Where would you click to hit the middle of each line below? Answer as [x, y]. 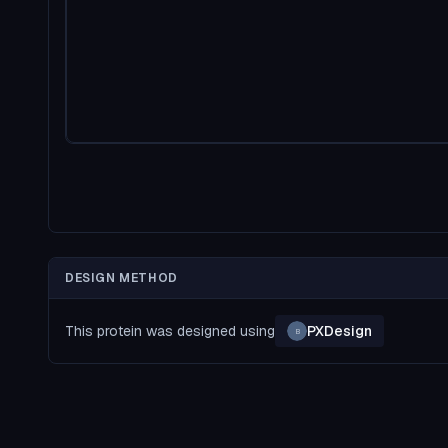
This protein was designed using [170, 331]
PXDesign [339, 331]
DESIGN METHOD [121, 278]
